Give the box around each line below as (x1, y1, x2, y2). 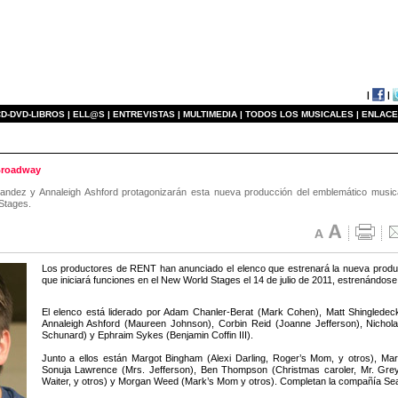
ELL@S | (73, 109, 110, 119)
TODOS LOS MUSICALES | (245, 109, 359, 119)
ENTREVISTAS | (113, 109, 180, 119)
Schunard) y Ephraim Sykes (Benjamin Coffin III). (41, 329, 253, 340)
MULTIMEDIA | (183, 109, 243, 119)
